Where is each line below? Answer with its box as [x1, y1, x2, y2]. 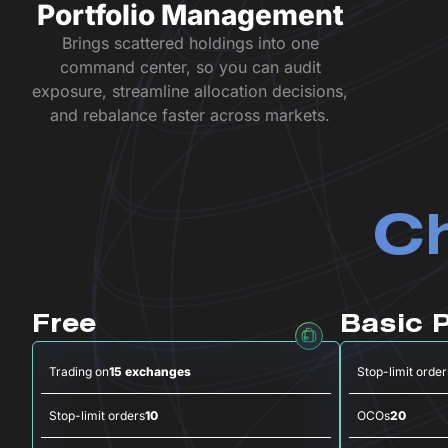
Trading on [49, 364, 109, 379]
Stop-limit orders [49, 408, 145, 423]
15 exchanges [109, 364, 191, 379]
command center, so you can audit [59, 57, 321, 77]
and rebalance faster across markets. [50, 105, 330, 125]
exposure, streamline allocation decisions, [32, 81, 348, 101]
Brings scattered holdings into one [61, 33, 319, 53]
